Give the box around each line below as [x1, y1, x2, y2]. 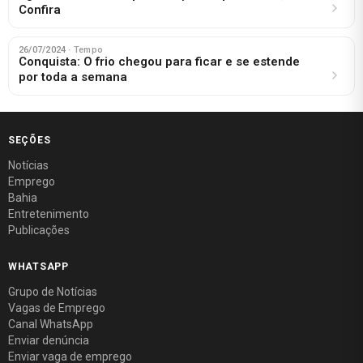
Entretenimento [8, 207, 89, 220]
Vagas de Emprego [8, 301, 105, 314]
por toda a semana [19, 69, 127, 84]
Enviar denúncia [8, 333, 89, 347]
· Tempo [68, 44, 103, 55]
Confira [19, 2, 61, 17]
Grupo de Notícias [8, 284, 97, 298]
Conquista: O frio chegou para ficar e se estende [19, 53, 300, 69]
